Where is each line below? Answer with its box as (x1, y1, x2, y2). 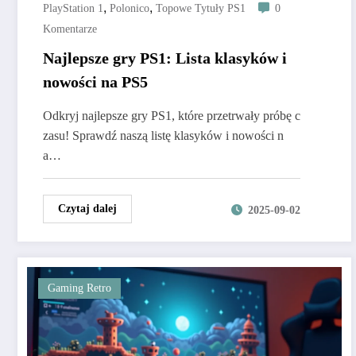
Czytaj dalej (58, 203, 117, 215)
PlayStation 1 (43, 2, 103, 15)
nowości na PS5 (43, 73, 148, 91)
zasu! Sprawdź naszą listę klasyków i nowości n (43, 129, 284, 143)
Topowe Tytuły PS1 (156, 2, 246, 15)
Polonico (110, 2, 149, 15)
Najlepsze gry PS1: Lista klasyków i (43, 49, 287, 68)
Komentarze (43, 23, 97, 36)
